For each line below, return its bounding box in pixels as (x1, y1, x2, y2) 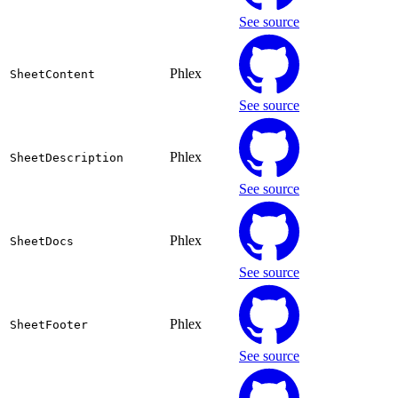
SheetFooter (10, 318, 88, 332)
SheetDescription (10, 151, 123, 165)
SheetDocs (10, 235, 74, 249)
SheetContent (10, 68, 95, 82)
